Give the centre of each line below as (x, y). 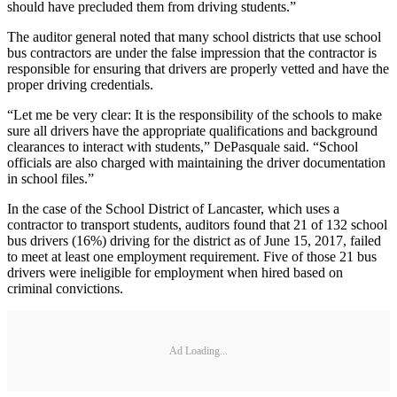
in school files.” (51, 179)
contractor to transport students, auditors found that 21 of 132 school (197, 225)
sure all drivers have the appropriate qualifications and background (192, 131)
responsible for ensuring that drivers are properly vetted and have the (198, 69)
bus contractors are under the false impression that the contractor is (192, 53)
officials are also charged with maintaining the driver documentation (196, 163)
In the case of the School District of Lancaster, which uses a (173, 209)
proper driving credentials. (80, 85)
